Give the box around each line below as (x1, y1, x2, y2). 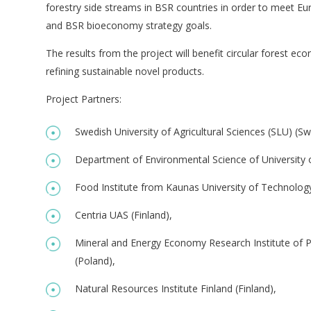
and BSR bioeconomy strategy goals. (45, 18, 212, 32)
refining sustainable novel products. (45, 64, 204, 78)
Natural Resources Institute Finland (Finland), (74, 281, 276, 295)
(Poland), (74, 253, 115, 267)
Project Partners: (45, 92, 121, 106)
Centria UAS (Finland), (74, 208, 172, 221)
